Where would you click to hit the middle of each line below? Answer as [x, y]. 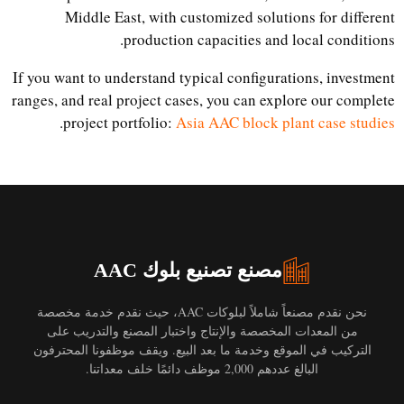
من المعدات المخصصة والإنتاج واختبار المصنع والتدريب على [207, 331]
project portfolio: [124, 122]
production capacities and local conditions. [264, 39]
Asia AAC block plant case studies [290, 122]
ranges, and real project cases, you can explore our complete [208, 99]
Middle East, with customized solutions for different [234, 16]
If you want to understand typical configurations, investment [208, 77]
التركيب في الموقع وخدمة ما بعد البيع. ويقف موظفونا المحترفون [207, 350]
